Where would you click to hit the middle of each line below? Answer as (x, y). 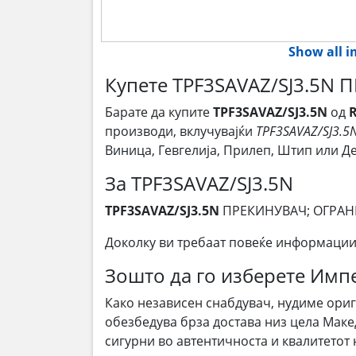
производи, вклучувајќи (180, 131)
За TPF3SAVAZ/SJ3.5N (199, 183)
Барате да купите (159, 112)
